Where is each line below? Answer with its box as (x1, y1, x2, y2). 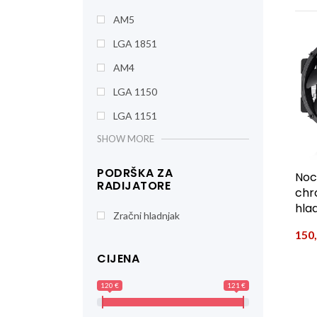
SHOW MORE (97, 133, 154, 144)
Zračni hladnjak (113, 209, 180, 221)
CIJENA (97, 250, 139, 267)
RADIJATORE (97, 178, 171, 194)
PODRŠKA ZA (97, 165, 173, 181)
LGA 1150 (113, 86, 157, 98)
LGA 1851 (113, 38, 157, 50)
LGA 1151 (113, 110, 157, 122)
